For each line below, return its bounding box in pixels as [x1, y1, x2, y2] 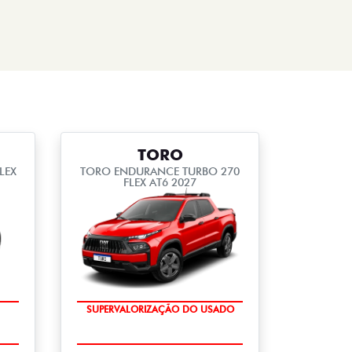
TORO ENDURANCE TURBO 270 [80, 165, 240, 178]
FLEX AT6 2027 [123, 176, 196, 189]
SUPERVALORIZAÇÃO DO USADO [86, 303, 234, 316]
